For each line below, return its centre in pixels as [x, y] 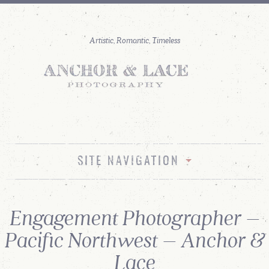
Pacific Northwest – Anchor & [134, 240]
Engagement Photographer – [134, 217]
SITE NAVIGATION [128, 162]
